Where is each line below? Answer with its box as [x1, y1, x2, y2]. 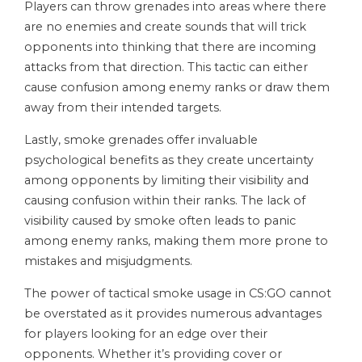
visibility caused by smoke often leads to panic [24, 213, 296, 229]
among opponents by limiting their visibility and [24, 173, 309, 188]
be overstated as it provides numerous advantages [24, 306, 322, 322]
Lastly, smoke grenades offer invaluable [24, 133, 258, 148]
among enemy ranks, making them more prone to [24, 234, 328, 249]
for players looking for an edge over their [24, 326, 267, 342]
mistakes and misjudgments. [24, 254, 192, 269]
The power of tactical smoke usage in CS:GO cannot [24, 286, 331, 301]
